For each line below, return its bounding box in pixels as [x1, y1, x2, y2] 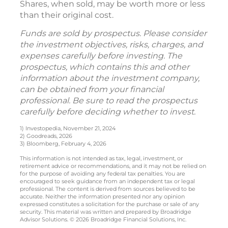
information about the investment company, [20, 73, 199, 83]
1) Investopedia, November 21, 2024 [20, 125, 116, 132]
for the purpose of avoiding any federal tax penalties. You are [20, 170, 185, 178]
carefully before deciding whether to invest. [20, 107, 195, 117]
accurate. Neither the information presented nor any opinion [20, 193, 185, 201]
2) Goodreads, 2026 [20, 132, 72, 140]
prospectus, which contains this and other [20, 62, 189, 72]
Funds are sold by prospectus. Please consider [20, 28, 207, 39]
